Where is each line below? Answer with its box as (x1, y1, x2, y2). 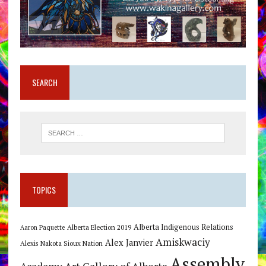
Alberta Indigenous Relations (133, 221, 233, 232)
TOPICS (31, 183, 56, 196)
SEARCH (31, 76, 58, 89)
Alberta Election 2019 (66, 222, 131, 232)
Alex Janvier (104, 236, 153, 248)
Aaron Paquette (20, 223, 65, 232)
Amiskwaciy (155, 235, 210, 249)
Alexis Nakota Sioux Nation (20, 238, 103, 248)
